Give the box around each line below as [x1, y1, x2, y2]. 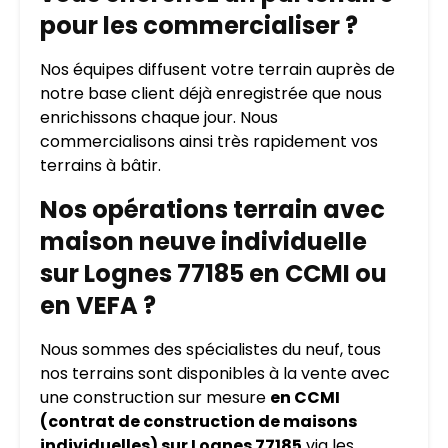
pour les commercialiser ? [40, 8, 358, 42]
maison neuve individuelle [40, 224, 367, 258]
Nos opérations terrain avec [40, 192, 385, 226]
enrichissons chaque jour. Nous [40, 105, 278, 129]
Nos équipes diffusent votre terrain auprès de [40, 57, 395, 81]
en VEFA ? [40, 288, 156, 322]
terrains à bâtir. [40, 153, 161, 177]
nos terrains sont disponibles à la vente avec [40, 361, 390, 385]
